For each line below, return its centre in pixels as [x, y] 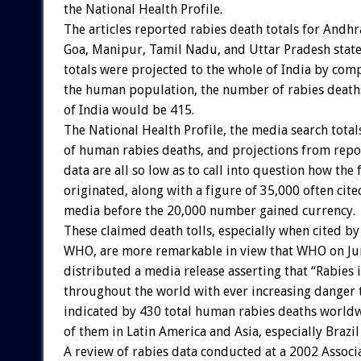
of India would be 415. [129, 110]
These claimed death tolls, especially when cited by [211, 230]
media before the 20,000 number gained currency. [209, 210]
